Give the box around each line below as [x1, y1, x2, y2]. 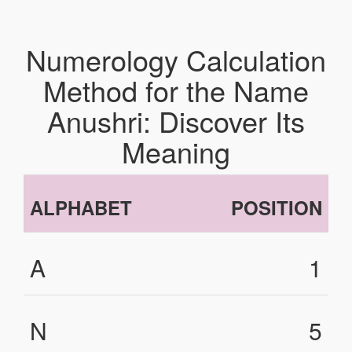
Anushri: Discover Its [47, 101, 305, 141]
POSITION [231, 194, 322, 221]
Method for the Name [43, 70, 309, 110]
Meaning [122, 131, 230, 171]
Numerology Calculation [26, 39, 326, 79]
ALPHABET [30, 194, 132, 221]
